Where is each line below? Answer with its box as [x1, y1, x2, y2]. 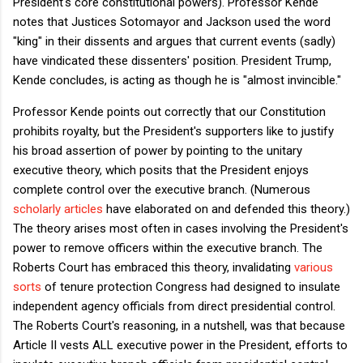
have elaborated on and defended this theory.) [103, 201, 350, 216]
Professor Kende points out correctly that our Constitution [13, 104, 326, 119]
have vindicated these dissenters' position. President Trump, [13, 53, 331, 68]
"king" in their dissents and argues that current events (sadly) [13, 33, 335, 49]
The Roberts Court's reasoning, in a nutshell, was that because [13, 318, 345, 333]
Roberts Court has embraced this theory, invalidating [13, 259, 294, 275]
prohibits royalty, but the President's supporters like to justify [13, 123, 334, 139]
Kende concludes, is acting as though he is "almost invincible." [13, 72, 344, 88]
